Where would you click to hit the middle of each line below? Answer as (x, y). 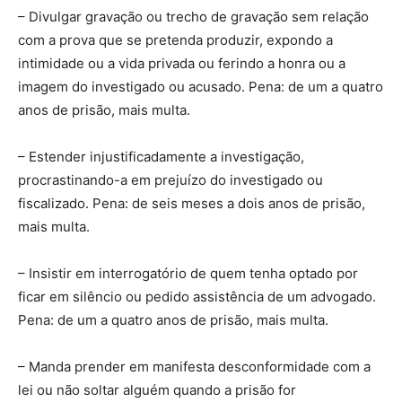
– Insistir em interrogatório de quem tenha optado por (188, 273)
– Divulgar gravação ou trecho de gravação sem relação (193, 16)
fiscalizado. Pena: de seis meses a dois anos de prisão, (192, 203)
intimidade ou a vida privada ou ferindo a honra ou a (182, 63)
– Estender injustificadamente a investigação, (161, 156)
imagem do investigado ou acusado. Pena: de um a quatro (201, 86)
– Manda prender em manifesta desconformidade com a (194, 366)
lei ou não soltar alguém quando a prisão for (157, 389)
